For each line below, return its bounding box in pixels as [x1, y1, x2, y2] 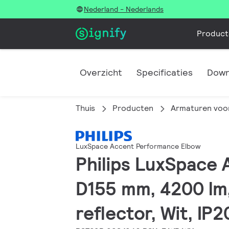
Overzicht [80, 66, 122, 78]
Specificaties [136, 66, 193, 78]
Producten [112, 103, 153, 113]
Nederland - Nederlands [84, 5, 164, 14]
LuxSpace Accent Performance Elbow [76, 142, 200, 151]
